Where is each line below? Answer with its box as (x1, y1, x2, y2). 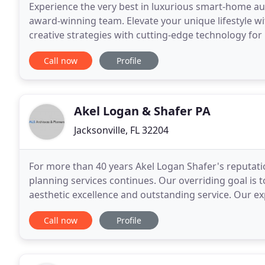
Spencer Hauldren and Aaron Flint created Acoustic (29, 43, 257, 56)
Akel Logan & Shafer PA (74, 103, 211, 119)
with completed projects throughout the (29, 202, 210, 215)
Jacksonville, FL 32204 (74, 124, 169, 137)
